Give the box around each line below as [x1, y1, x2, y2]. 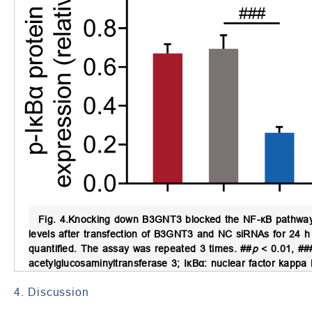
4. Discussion [14, 285, 89, 298]
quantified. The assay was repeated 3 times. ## [29, 242, 252, 254]
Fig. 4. [38, 213, 69, 225]
